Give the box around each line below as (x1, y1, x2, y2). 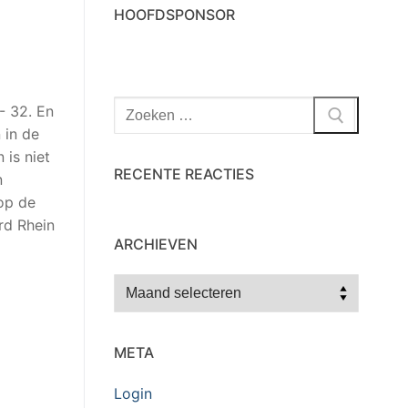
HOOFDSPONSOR (114, 5, 235, 24)
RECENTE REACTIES (114, 165, 254, 184)
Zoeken (113, 97, 164, 116)
